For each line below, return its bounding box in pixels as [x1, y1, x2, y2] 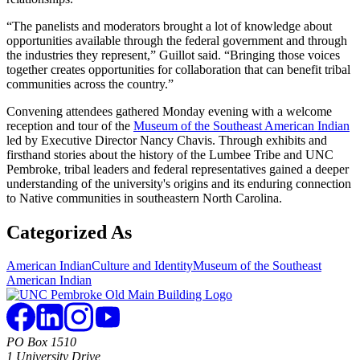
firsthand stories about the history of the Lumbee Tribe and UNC [6, 147, 333, 162]
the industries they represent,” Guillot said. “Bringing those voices [6, 47, 340, 62]
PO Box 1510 [6, 335, 76, 350]
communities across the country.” [6, 76, 174, 91]
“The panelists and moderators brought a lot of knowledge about [6, 18, 332, 33]
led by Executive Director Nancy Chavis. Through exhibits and [6, 133, 327, 147]
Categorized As [6, 221, 132, 243]
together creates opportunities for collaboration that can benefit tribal [6, 62, 350, 76]
